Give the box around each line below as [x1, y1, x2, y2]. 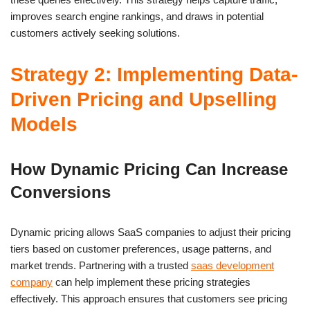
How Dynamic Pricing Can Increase [10, 159, 288, 179]
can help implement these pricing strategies [53, 275, 250, 288]
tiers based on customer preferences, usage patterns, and [10, 242, 271, 255]
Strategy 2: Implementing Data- [10, 63, 298, 85]
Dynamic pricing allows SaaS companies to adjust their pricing [10, 226, 291, 238]
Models [10, 113, 77, 135]
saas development [191, 259, 274, 271]
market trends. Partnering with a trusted [10, 259, 191, 271]
